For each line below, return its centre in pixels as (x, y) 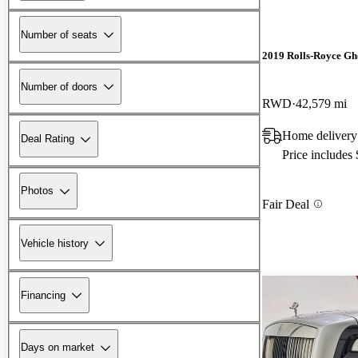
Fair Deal (286, 204)
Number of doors (59, 86)
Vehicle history (55, 243)
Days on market (58, 348)
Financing (43, 295)
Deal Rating (48, 139)
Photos (37, 191)
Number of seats (59, 34)
